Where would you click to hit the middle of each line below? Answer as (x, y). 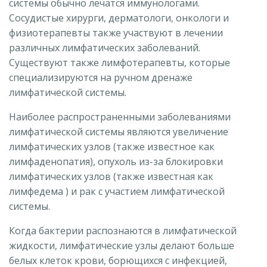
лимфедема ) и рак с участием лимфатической (117, 192)
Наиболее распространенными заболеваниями (120, 117)
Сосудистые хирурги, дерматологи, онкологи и (119, 18)
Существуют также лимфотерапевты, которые (119, 63)
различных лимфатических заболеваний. (105, 48)
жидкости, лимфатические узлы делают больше (122, 246)
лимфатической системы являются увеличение (119, 132)
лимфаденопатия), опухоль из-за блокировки (116, 162)
